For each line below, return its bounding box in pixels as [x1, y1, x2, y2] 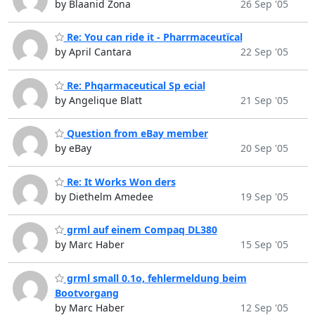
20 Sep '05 [240, 141, 288, 155]
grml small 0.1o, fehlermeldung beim [63, 271, 247, 285]
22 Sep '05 [240, 45, 288, 59]
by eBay [54, 141, 91, 155]
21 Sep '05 [240, 93, 288, 107]
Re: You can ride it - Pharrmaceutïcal [63, 30, 243, 44]
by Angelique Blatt [54, 93, 142, 107]
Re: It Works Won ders [63, 174, 176, 188]
